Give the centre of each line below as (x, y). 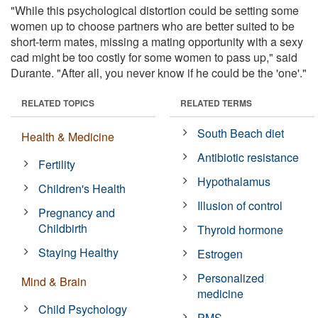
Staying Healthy (79, 252)
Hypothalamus (234, 181)
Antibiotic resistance (248, 157)
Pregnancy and (77, 212)
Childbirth (63, 228)
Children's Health (82, 188)
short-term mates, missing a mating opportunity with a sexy (157, 41)
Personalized (231, 278)
